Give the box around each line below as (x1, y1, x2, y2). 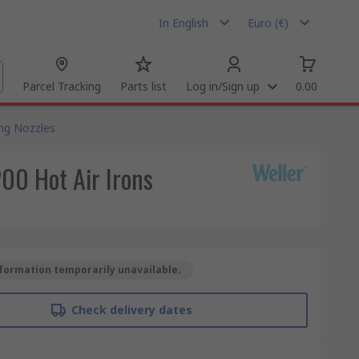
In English (159, 14, 208, 30)
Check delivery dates (71, 302, 192, 317)
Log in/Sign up (186, 79, 260, 94)
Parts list (120, 79, 167, 94)
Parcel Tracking (22, 79, 101, 94)
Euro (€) (248, 14, 288, 30)
